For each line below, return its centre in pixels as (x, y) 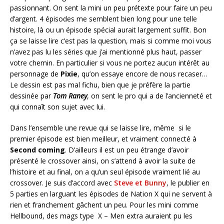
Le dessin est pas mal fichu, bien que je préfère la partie (100, 85)
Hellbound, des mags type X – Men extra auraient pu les (101, 216)
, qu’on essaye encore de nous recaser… (142, 74)
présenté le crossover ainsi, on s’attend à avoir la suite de (103, 161)
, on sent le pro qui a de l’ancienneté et (149, 96)
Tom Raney (70, 96)
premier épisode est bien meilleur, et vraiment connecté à (103, 139)
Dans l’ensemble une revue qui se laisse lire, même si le (100, 128)
